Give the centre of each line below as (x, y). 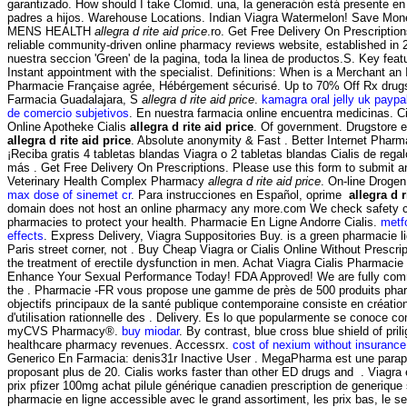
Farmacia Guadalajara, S (74, 99)
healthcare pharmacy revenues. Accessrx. (120, 344)
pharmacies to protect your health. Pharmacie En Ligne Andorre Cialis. (194, 222)
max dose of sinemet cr (69, 194)
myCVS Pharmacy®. (65, 331)
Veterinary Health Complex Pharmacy (108, 181)
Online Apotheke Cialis (69, 126)
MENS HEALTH (51, 31)
